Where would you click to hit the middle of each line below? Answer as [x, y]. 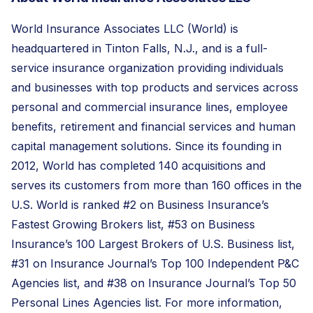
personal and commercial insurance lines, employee [150, 107]
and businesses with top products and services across [155, 87]
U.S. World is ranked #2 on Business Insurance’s [140, 204]
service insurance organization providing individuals [147, 67]
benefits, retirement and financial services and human [153, 126]
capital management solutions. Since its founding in [146, 146]
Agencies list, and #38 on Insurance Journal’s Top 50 [154, 283]
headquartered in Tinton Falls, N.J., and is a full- [139, 48]
